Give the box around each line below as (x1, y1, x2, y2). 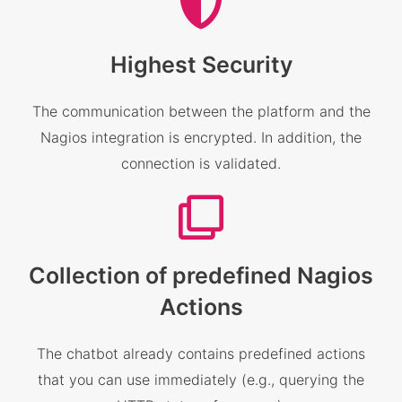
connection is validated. (121, 153, 281, 172)
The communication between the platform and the (31, 101, 371, 120)
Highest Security (109, 50, 293, 78)
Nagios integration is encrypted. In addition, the (40, 127, 362, 146)
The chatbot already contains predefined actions (37, 344, 365, 363)
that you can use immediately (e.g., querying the (38, 370, 364, 389)
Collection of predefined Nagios (29, 261, 373, 289)
